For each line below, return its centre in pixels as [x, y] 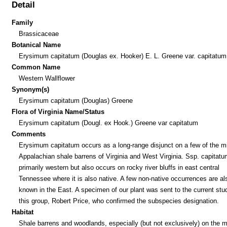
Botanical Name [36, 45]
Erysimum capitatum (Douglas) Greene [75, 100]
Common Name [36, 67]
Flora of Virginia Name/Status [58, 111]
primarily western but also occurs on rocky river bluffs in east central [119, 167]
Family [23, 22]
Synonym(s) [31, 89]
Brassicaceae [39, 33]
